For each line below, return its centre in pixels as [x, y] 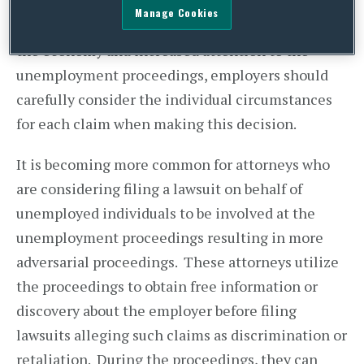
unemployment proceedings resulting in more [170, 237]
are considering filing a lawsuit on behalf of [159, 188]
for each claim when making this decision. [156, 123]
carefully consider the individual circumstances [174, 99]
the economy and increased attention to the [162, 50]
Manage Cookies [177, 13]
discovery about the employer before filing [156, 310]
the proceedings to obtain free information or [167, 286]
